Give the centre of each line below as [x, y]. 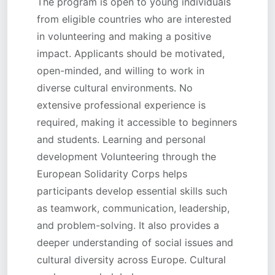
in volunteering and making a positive [124, 36]
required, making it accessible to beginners [137, 122]
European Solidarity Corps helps [112, 174]
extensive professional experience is [121, 105]
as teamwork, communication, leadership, [133, 208]
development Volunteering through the [126, 157]
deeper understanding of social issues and [135, 242]
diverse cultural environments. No [115, 88]
